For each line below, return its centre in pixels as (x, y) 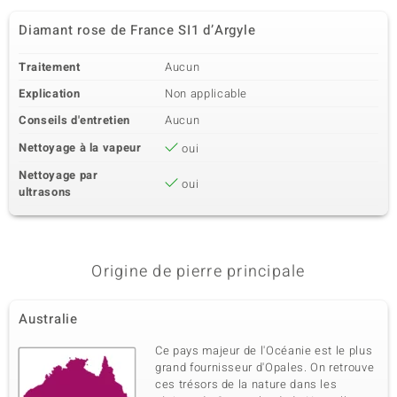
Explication (50, 93)
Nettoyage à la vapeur (80, 148)
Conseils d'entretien (74, 120)
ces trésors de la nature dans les (246, 384)
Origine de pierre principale (198, 272)
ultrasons (45, 192)
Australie (48, 319)
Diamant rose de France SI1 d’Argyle (137, 30)
